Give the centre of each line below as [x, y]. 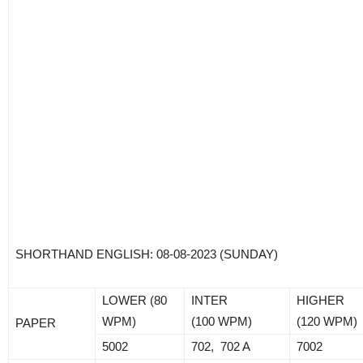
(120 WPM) [327, 321]
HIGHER [320, 300]
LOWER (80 [135, 300]
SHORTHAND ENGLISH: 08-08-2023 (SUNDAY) [147, 254]
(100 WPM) [222, 321]
